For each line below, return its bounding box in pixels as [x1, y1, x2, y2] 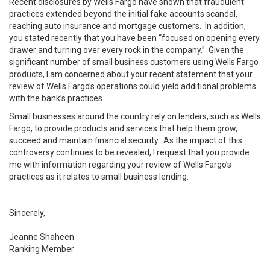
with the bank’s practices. [9, 93, 104, 103]
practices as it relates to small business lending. [9, 172, 189, 181]
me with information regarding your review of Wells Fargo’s [9, 160, 231, 169]
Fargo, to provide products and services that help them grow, [9, 124, 237, 133]
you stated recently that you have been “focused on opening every [9, 33, 260, 43]
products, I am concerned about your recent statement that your [9, 69, 253, 79]
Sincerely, [9, 208, 45, 218]
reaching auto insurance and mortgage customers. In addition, [9, 21, 246, 31]
